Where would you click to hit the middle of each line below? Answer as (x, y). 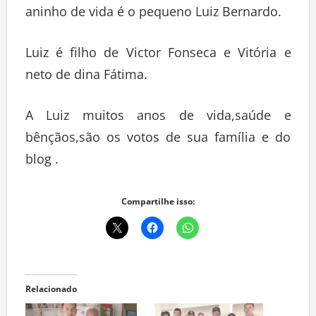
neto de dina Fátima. (86, 77)
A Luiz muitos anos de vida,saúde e (158, 118)
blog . (42, 162)
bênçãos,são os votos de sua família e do (158, 140)
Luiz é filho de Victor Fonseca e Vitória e (158, 55)
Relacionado (51, 292)
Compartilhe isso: (158, 205)
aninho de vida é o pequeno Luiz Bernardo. (153, 14)
